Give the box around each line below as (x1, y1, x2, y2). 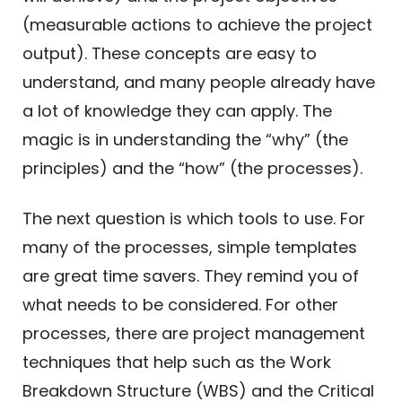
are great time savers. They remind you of (22, 265, 359, 288)
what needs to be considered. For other (22, 293, 338, 317)
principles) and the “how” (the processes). (22, 157, 363, 180)
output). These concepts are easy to (22, 42, 317, 66)
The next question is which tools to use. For (22, 207, 365, 231)
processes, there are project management (22, 322, 365, 345)
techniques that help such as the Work (22, 351, 331, 374)
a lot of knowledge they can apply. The (22, 100, 332, 123)
